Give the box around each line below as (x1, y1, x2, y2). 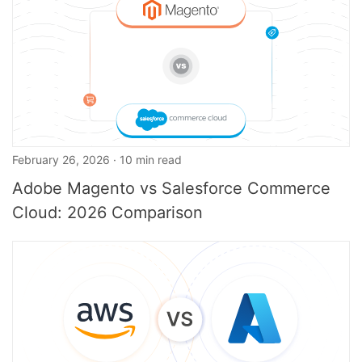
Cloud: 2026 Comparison (12, 203, 203, 222)
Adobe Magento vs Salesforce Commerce (12, 179, 330, 198)
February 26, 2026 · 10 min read (12, 153, 182, 166)
